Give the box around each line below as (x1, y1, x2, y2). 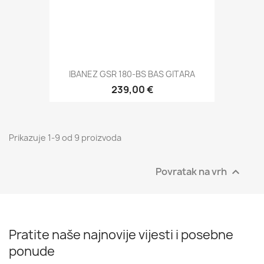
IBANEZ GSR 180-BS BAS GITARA (69, 68, 195, 80)
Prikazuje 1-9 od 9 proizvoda (9, 132, 121, 144)
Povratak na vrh (156, 164, 229, 178)
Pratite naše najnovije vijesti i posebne (9, 226, 233, 244)
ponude (9, 243, 55, 260)
